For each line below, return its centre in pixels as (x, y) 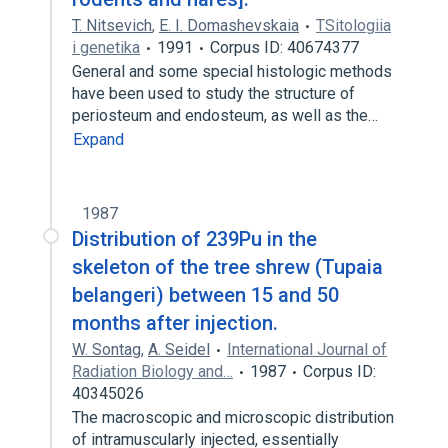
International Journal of (307, 349)
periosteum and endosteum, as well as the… (227, 115)
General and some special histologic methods (232, 71)
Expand (98, 139)
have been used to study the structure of (213, 93)
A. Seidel (179, 349)
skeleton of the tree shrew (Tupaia (227, 267)
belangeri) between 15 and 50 (205, 295)
